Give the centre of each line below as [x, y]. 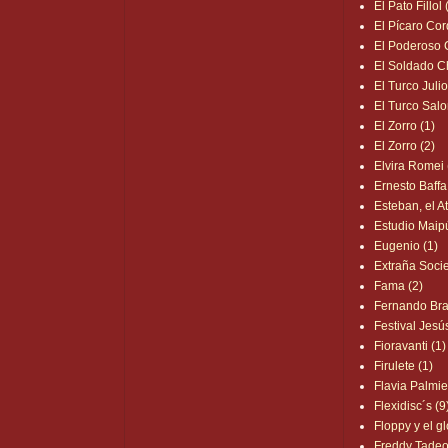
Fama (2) [399, 286]
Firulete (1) [404, 366]
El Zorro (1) [405, 126]
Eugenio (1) [406, 246]
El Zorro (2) [405, 146]
